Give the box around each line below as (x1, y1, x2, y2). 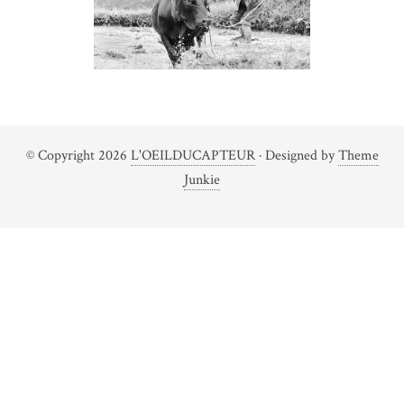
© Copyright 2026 (25, 146, 131, 165)
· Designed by (254, 146, 338, 165)
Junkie (184, 170, 220, 189)
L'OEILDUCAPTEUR (130, 146, 255, 165)
